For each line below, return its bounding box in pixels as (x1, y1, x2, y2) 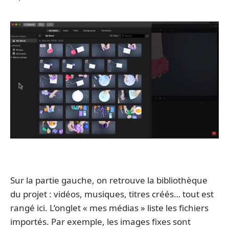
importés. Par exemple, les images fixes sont (10, 216, 191, 228)
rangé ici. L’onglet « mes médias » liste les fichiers (10, 202, 209, 214)
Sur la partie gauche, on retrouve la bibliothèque (10, 174, 208, 187)
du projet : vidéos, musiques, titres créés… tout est (10, 188, 214, 200)
